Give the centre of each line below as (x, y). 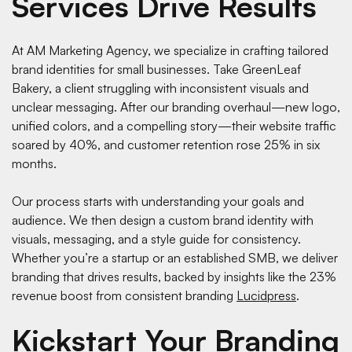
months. (34, 163)
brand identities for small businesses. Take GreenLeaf (156, 69)
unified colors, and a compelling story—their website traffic (174, 125)
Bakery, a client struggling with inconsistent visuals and (160, 88)
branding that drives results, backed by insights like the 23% (174, 276)
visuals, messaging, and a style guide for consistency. (156, 238)
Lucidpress (266, 295)
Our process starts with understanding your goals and (158, 201)
